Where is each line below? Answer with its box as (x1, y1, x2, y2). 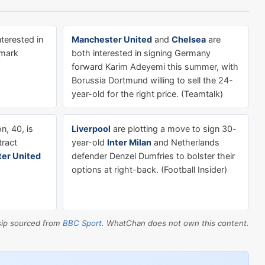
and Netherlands (151, 137, 219, 147)
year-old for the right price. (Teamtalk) (72, 89, 223, 99)
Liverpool (72, 124, 111, 134)
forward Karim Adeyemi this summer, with (72, 62, 238, 72)
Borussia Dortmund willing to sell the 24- (72, 75, 233, 85)
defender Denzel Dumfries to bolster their (72, 151, 235, 161)
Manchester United (72, 34, 152, 44)
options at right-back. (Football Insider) (72, 164, 227, 174)
